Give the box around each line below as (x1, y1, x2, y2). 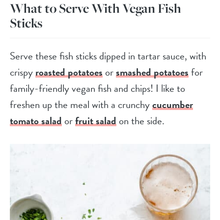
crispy (10, 64, 35, 80)
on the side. (116, 112, 165, 129)
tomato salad (10, 112, 62, 129)
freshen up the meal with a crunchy (10, 96, 152, 112)
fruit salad (75, 112, 116, 129)
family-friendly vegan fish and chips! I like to (10, 80, 185, 96)
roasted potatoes (35, 64, 103, 80)
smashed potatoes (116, 64, 189, 80)
